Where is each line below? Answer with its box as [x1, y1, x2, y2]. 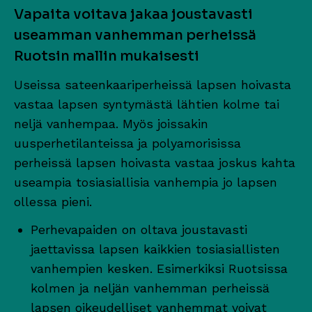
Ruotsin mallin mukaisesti [14, 47, 199, 65]
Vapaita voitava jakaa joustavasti [14, 5, 253, 23]
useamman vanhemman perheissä [14, 26, 256, 44]
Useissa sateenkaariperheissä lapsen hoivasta [14, 77, 291, 92]
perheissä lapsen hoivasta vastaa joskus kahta [14, 155, 295, 170]
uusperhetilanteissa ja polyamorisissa [14, 135, 241, 150]
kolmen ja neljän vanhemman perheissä [31, 280, 270, 295]
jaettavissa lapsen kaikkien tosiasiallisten [31, 241, 280, 256]
